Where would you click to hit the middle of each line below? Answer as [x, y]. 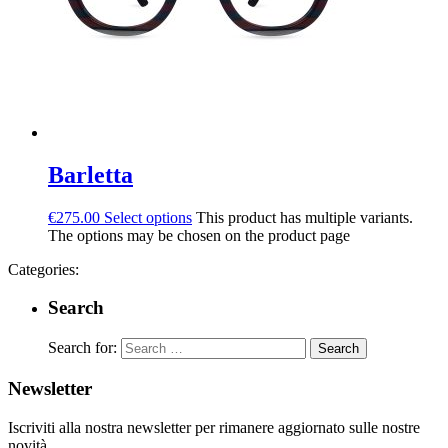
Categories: [43, 269]
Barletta [90, 174]
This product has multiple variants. [304, 217]
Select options [148, 217]
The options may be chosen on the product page [199, 235]
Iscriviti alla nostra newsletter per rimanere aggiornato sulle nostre [214, 427]
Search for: [82, 348]
